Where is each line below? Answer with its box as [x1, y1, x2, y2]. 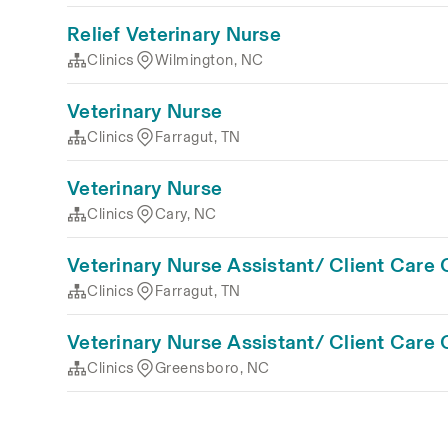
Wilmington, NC [154, 48, 264, 72]
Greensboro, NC [154, 356, 270, 380]
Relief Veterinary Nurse [67, 19, 281, 50]
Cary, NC [154, 202, 217, 226]
